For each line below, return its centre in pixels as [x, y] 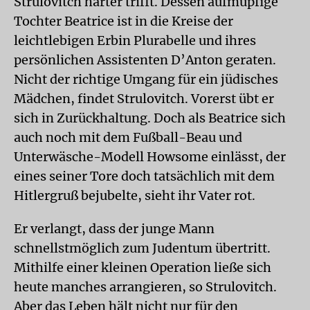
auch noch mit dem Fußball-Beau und [128, 137]
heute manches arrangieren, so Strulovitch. [145, 287]
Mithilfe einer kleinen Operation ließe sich [143, 267]
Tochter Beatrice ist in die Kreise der [124, 21]
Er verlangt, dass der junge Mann [114, 229]
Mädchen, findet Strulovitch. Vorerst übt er [144, 99]
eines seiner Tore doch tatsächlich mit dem [144, 176]
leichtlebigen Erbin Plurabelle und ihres [135, 40]
